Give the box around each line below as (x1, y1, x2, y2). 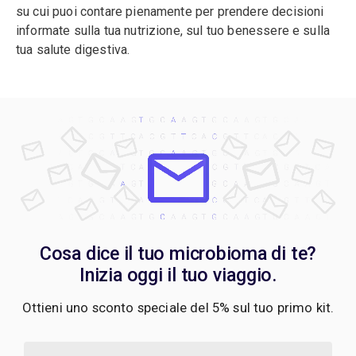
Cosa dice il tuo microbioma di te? (39, 242, 317, 265)
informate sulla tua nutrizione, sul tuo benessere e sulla (16, 23, 331, 39)
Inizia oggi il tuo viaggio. (79, 263, 277, 286)
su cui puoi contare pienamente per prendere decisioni (16, 4, 324, 20)
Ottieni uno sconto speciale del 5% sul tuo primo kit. (21, 299, 335, 315)
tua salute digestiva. (16, 42, 130, 58)
